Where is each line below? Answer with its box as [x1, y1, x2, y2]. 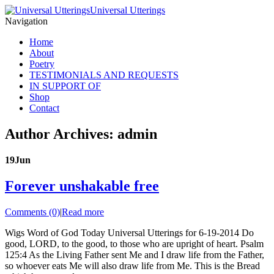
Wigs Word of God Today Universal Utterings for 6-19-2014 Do [5, 227, 254, 238]
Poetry [29, 59, 54, 69]
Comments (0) [5, 206, 60, 217]
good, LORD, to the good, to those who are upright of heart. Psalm [5, 238, 264, 249]
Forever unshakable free [5, 177, 159, 194]
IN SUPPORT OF [29, 81, 101, 91]
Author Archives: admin [5, 125, 157, 142]
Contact [29, 103, 59, 113]
